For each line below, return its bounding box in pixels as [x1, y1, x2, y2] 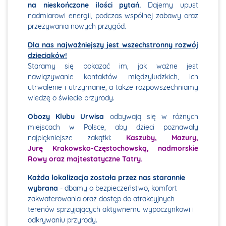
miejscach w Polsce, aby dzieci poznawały [28, 123, 198, 132]
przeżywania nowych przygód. [28, 22, 126, 31]
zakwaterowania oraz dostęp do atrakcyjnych [28, 194, 175, 204]
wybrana [28, 184, 58, 193]
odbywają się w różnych [104, 112, 199, 122]
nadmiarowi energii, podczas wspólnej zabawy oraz [28, 11, 198, 21]
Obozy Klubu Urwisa [28, 112, 104, 122]
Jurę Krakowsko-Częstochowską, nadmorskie [28, 144, 198, 153]
